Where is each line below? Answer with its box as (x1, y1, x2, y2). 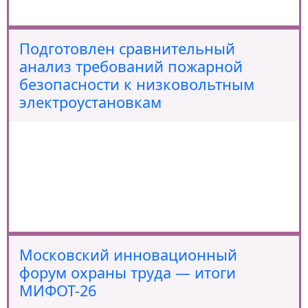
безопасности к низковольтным (19, 74, 254, 94)
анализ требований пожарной (19, 56, 243, 76)
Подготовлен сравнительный (19, 38, 235, 58)
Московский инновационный (19, 245, 237, 265)
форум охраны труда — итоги (19, 263, 236, 283)
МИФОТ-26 (19, 280, 96, 300)
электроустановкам (19, 92, 162, 112)
